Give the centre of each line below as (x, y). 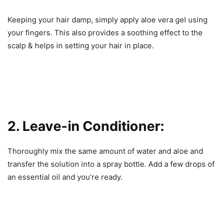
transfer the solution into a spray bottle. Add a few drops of (111, 164)
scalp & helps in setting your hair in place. (81, 45)
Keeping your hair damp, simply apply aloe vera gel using (108, 19)
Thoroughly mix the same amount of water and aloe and (105, 151)
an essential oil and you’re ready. (66, 177)
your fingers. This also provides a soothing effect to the (105, 32)
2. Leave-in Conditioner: (86, 126)
